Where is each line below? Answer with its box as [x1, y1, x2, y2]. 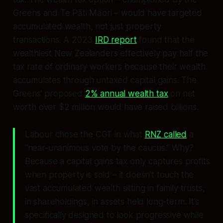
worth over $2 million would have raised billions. [12, 102, 199, 112]
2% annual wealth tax [85, 89, 168, 99]
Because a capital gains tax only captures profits [24, 156, 210, 167]
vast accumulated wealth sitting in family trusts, [24, 183, 205, 194]
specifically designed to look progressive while [24, 210, 204, 221]
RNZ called [144, 129, 187, 140]
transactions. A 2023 [12, 35, 96, 45]
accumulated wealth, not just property [12, 21, 161, 32]
